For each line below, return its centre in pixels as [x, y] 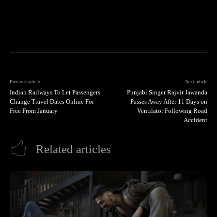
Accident [195, 120]
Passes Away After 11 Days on [169, 102]
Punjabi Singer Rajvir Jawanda [167, 93]
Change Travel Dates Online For [52, 102]
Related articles [73, 149]
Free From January [34, 111]
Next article [196, 82]
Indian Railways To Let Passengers [55, 93]
